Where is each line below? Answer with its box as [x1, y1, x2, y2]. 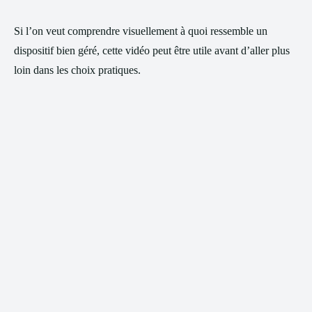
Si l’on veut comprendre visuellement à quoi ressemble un [14, 25, 267, 37]
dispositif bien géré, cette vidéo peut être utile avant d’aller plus [14, 45, 290, 56]
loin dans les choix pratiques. [14, 64, 141, 76]
